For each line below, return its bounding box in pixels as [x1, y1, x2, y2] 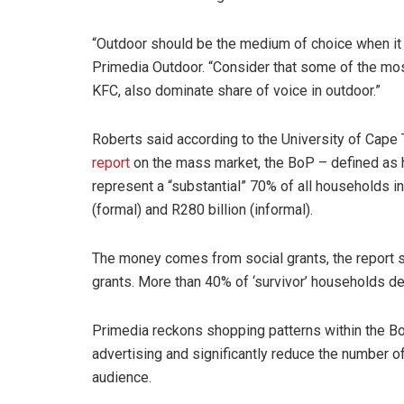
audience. [92, 368, 151, 386]
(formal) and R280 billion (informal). [92, 200, 313, 218]
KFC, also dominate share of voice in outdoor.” [92, 81, 381, 99]
